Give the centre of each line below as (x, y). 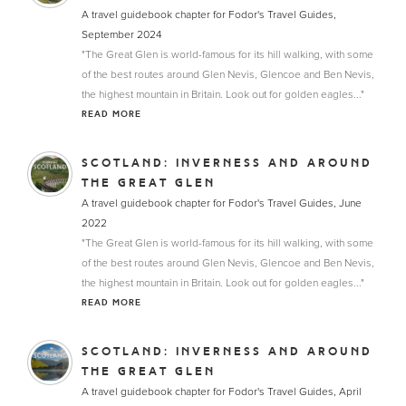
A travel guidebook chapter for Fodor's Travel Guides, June (222, 203)
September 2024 (121, 34)
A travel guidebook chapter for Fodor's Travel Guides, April (222, 391)
